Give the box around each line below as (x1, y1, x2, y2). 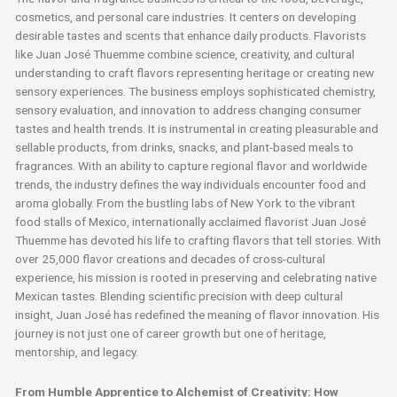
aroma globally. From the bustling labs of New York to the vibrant (15, 196, 356, 211)
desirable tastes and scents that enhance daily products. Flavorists (15, 28, 367, 43)
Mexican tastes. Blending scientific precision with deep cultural (15, 289, 344, 304)
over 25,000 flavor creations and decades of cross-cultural (15, 252, 326, 267)
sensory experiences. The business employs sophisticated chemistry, (15, 84, 377, 99)
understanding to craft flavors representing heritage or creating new (15, 66, 375, 81)
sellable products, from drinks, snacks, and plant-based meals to (15, 140, 354, 155)
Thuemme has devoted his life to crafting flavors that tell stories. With (15, 233, 382, 248)
